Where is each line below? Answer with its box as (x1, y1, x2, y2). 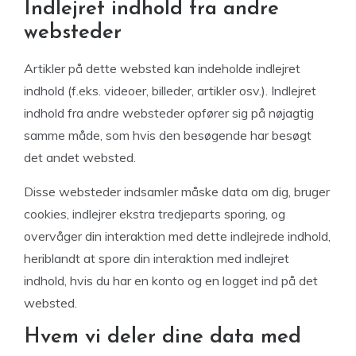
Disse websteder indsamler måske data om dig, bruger (24, 184, 330, 199)
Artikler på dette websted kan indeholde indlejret (24, 60, 300, 76)
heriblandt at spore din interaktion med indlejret (24, 250, 289, 266)
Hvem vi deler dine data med (24, 327, 301, 348)
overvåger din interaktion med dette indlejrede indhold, (24, 228, 331, 244)
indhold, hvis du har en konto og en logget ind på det (24, 273, 318, 288)
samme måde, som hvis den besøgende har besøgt (24, 127, 311, 143)
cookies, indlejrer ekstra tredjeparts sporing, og (24, 206, 285, 222)
